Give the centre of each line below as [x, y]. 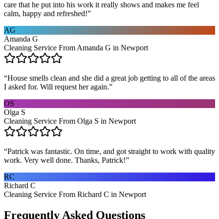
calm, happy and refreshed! [46, 13]
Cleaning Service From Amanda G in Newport [76, 47]
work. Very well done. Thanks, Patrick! [65, 160]
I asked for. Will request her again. [56, 87]
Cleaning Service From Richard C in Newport [75, 194]
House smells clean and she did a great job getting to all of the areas [111, 78]
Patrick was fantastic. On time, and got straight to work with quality [111, 151]
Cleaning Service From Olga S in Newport [70, 121]
